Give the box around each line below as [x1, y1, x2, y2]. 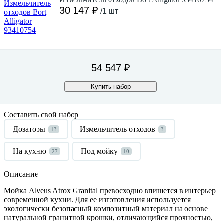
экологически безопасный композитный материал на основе [4, 204, 208, 213]
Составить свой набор [4, 110, 78, 119]
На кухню [13, 147, 46, 155]
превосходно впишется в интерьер [98, 186, 216, 195]
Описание [4, 169, 38, 178]
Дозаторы [13, 124, 45, 133]
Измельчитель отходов [80, 124, 155, 133]
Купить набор [90, 82, 131, 90]
